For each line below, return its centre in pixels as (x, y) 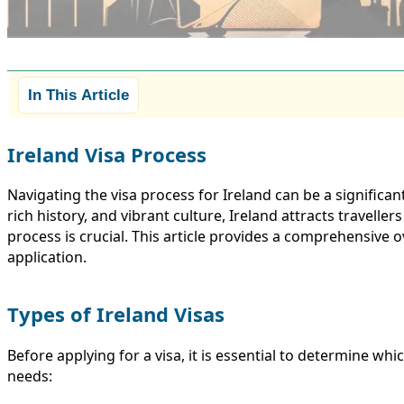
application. (47, 257)
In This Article (78, 96)
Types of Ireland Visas (116, 314)
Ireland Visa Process (107, 154)
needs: (30, 376)
